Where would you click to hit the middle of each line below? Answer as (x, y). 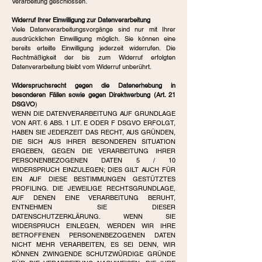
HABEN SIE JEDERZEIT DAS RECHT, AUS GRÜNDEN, (94, 132)
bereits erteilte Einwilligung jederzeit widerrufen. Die (94, 48)
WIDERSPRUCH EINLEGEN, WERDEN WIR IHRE (94, 226)
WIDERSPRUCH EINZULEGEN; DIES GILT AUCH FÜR (94, 170)
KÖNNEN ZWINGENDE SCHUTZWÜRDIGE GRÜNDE (94, 254)
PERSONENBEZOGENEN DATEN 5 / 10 (94, 160)
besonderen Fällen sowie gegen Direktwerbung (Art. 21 (94, 95)
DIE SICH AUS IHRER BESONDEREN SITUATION (94, 142)
